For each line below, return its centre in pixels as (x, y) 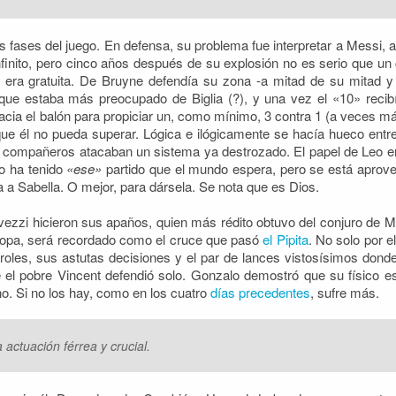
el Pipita (286, 239)
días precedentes (260, 292)
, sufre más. (345, 292)
